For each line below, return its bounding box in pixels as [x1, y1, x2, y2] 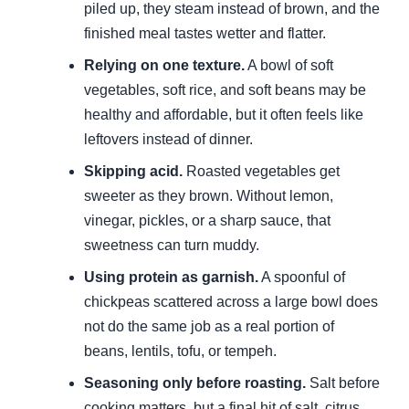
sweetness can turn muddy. [84, 237, 259, 254]
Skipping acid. [84, 163, 183, 180]
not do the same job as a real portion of [84, 319, 334, 335]
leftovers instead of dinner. [84, 131, 253, 148]
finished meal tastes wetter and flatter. [84, 26, 326, 42]
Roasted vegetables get [183, 163, 340, 180]
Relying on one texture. [84, 58, 245, 74]
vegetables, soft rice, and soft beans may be [84, 82, 366, 99]
